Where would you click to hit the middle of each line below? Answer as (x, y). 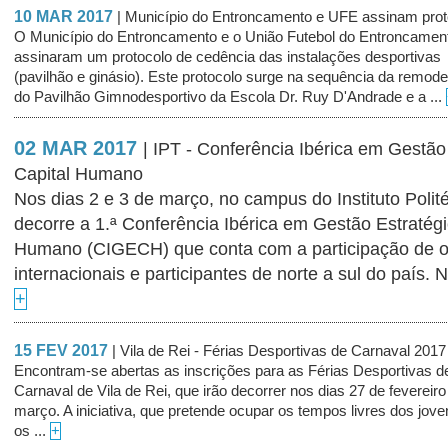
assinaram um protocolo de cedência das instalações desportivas (227, 57)
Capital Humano (78, 174)
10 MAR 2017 (65, 16)
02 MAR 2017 (78, 148)
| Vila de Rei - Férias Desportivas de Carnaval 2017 (279, 351)
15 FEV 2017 (63, 350)
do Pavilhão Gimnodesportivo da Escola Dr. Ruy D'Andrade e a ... (230, 97)
